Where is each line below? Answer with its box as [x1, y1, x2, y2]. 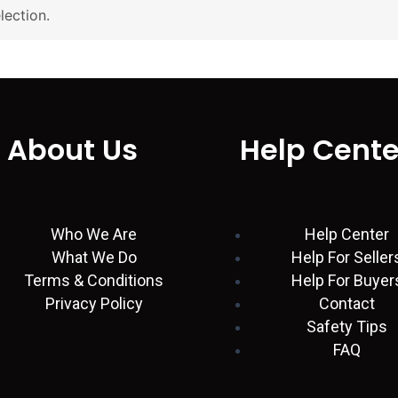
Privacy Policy [44, 294, 143, 314]
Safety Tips [306, 317, 387, 337]
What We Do [51, 248, 137, 267]
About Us [7, 129, 138, 170]
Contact [319, 294, 375, 314]
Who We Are [51, 225, 137, 244]
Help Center [305, 225, 389, 244]
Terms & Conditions [24, 271, 163, 291]
